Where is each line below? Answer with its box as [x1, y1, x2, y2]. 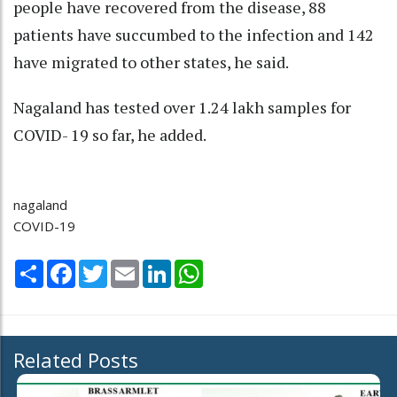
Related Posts [13, 346, 138, 374]
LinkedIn [171, 258, 222, 276]
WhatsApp [203, 258, 266, 276]
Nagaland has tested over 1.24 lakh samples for [13, 96, 351, 118]
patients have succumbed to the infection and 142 [13, 23, 374, 45]
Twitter [107, 258, 153, 276]
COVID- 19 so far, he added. [13, 123, 206, 145]
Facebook [75, 258, 134, 276]
